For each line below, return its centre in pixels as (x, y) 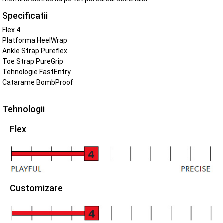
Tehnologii (24, 109)
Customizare (36, 188)
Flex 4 (11, 30)
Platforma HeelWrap (35, 40)
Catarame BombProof (38, 82)
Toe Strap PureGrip (33, 61)
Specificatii (25, 16)
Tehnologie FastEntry (37, 71)
